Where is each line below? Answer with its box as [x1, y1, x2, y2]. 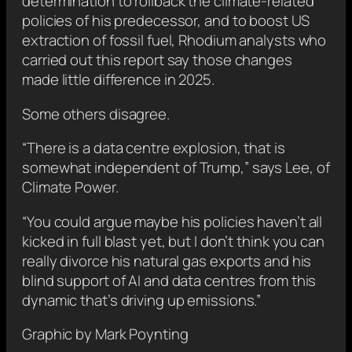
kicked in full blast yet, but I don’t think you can [22, 230, 324, 251]
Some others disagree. [22, 103, 170, 124]
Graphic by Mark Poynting [22, 324, 189, 345]
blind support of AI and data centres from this [22, 269, 317, 291]
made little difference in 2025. [22, 69, 214, 90]
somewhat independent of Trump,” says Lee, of [22, 157, 330, 178]
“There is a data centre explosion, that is [22, 137, 285, 159]
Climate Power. [22, 177, 119, 198]
